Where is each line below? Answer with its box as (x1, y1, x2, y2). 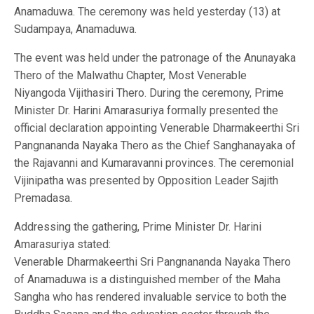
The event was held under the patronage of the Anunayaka (14, 50, 296, 64)
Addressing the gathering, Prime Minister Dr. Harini (14, 219, 261, 233)
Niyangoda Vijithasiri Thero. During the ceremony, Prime (14, 86, 284, 100)
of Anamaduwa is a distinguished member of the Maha (14, 272, 280, 286)
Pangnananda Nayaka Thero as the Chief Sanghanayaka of (14, 138, 296, 152)
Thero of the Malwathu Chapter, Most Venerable (14, 68, 247, 82)
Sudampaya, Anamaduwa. (14, 22, 137, 36)
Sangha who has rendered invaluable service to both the (14, 289, 287, 303)
